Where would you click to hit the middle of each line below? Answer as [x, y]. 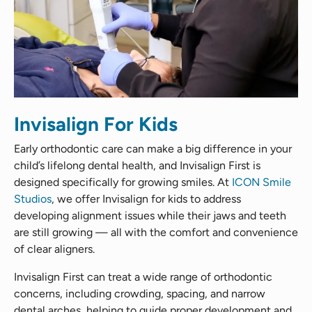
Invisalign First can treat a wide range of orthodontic [143, 276]
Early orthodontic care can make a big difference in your [153, 148]
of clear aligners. [54, 249]
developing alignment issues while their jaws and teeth [150, 215]
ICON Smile [262, 182]
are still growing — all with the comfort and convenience [156, 232]
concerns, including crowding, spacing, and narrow [140, 293]
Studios [33, 198]
